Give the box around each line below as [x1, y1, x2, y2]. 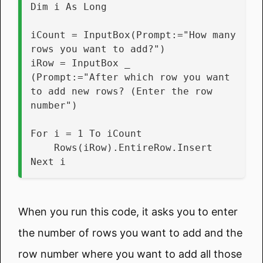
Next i [31, 156, 66, 167]
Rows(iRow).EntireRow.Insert [54, 141, 213, 153]
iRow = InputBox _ [31, 57, 130, 69]
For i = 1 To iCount [31, 127, 142, 139]
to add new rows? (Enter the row [31, 85, 213, 97]
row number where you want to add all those [18, 247, 242, 260]
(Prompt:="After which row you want [31, 71, 230, 83]
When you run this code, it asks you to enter [18, 205, 238, 218]
